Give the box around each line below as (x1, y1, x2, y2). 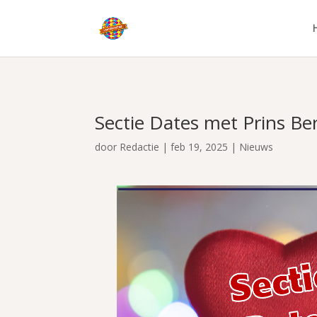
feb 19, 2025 (171, 139, 229, 154)
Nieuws (239, 139, 274, 154)
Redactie (120, 139, 160, 154)
